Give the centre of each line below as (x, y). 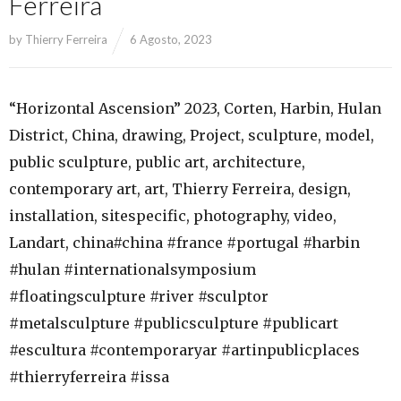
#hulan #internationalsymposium (132, 269)
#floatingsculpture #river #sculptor (139, 296)
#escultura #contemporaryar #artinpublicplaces (184, 350)
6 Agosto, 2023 (171, 39)
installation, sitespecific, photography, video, (173, 216)
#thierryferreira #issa (89, 377)
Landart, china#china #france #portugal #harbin (184, 243)
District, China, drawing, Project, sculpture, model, (192, 135)
